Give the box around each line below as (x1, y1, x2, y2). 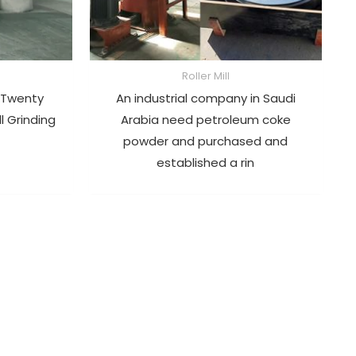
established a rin (157, 153, 255, 171)
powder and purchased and (123, 132, 288, 149)
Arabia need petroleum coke (120, 110, 291, 128)
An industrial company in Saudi (115, 89, 296, 106)
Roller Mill (181, 68, 230, 83)
